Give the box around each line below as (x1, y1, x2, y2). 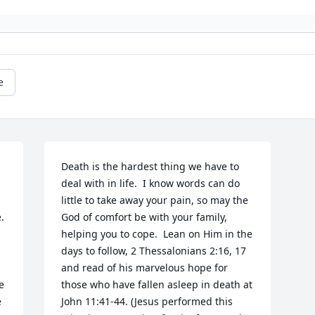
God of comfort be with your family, (61, 210, 228, 224)
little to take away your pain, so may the (61, 193, 249, 207)
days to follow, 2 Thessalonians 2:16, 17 (61, 244, 247, 258)
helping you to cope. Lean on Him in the (61, 227, 253, 241)
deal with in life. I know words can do (61, 176, 240, 191)
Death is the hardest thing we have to (61, 160, 240, 174)
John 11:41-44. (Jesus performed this (61, 295, 233, 309)
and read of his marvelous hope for (61, 261, 229, 275)
